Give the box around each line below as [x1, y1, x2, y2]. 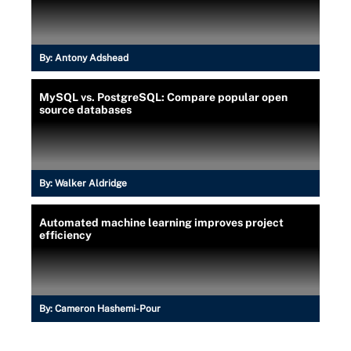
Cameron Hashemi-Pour [55, 303, 161, 314]
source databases [39, 103, 132, 116]
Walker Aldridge [55, 178, 127, 189]
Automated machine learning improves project [39, 216, 284, 229]
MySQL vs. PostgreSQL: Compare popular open [39, 91, 288, 103]
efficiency [39, 229, 92, 241]
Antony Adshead [55, 52, 128, 63]
